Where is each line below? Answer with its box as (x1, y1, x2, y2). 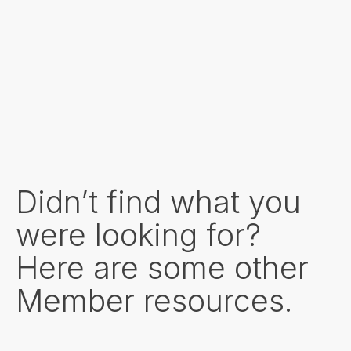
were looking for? (16, 216, 261, 254)
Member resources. (16, 282, 292, 320)
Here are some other (16, 249, 309, 287)
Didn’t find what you (16, 183, 301, 221)
